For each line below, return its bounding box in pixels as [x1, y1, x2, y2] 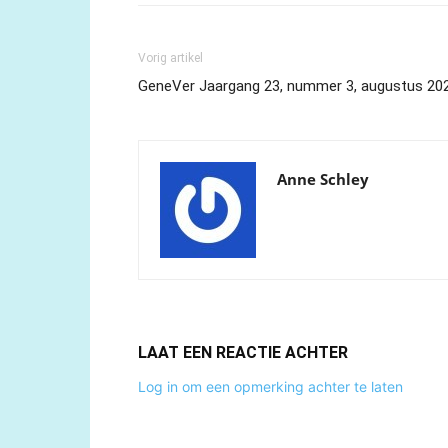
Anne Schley [277, 169, 369, 189]
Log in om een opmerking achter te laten [138, 378, 403, 395]
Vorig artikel [138, 51, 203, 65]
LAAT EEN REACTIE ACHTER [138, 343, 348, 362]
